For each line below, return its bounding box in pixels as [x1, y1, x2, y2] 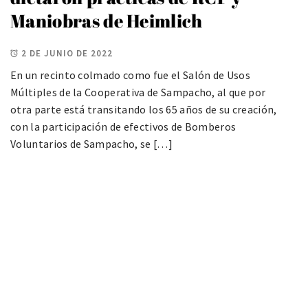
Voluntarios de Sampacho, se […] [10, 137, 173, 151]
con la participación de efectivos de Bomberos [10, 120, 236, 134]
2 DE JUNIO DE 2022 [21, 47, 113, 60]
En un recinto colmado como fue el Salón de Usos [10, 68, 251, 82]
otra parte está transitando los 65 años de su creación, [10, 102, 277, 117]
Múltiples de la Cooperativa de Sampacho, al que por [10, 85, 266, 100]
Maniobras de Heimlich [10, 8, 203, 34]
